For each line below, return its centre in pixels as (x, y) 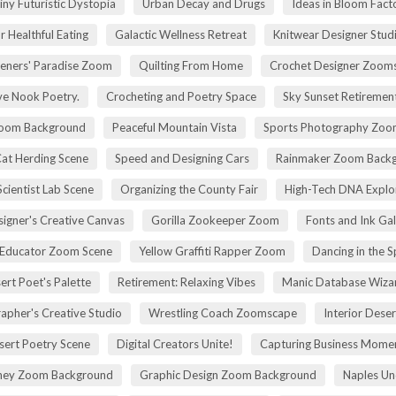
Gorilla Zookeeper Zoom (215, 220)
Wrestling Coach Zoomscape (222, 312)
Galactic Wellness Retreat (180, 34)
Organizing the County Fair (189, 189)
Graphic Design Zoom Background (228, 374)
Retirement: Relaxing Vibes (186, 282)
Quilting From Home (190, 65)
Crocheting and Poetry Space (181, 96)
